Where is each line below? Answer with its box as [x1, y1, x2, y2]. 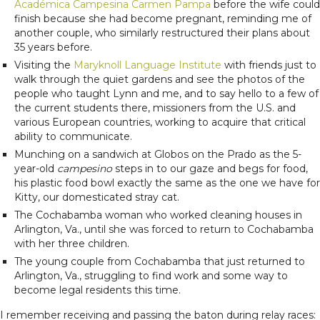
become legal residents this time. [14, 283, 181, 296]
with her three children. [14, 236, 129, 250]
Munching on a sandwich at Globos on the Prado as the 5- [14, 147, 301, 161]
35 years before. [14, 40, 92, 54]
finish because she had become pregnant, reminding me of [14, 11, 311, 25]
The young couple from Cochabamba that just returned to [14, 254, 305, 268]
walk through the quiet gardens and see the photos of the [14, 72, 305, 86]
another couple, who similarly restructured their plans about [14, 26, 310, 39]
